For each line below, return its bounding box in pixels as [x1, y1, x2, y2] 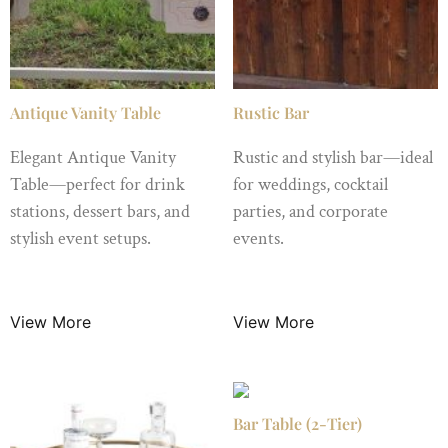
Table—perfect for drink [10, 173, 185, 197]
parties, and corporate [232, 200, 388, 224]
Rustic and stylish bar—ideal [232, 146, 433, 170]
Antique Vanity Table [10, 102, 161, 124]
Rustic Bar [232, 102, 309, 124]
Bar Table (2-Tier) [232, 412, 362, 434]
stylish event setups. [10, 227, 151, 251]
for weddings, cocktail [232, 173, 388, 197]
